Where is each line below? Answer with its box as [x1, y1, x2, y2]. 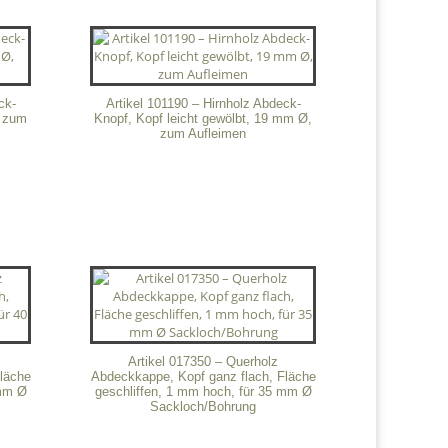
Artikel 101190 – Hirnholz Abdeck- [105, 95, 301, 111]
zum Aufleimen [160, 125, 247, 141]
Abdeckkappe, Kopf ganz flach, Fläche [90, 369, 316, 385]
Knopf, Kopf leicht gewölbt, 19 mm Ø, [94, 110, 313, 126]
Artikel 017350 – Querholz [128, 354, 279, 370]
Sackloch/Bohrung [150, 399, 257, 415]
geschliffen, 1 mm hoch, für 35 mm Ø [94, 384, 312, 400]
